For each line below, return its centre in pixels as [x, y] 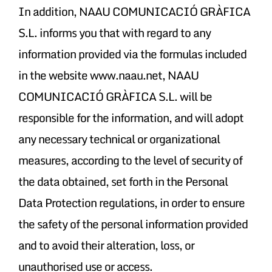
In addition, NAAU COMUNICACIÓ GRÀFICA [134, 11]
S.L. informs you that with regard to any [114, 32]
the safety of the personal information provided [133, 223]
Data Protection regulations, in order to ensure [131, 202]
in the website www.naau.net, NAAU [108, 75]
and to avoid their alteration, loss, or [106, 245]
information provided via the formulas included [132, 53]
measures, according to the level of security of [130, 160]
